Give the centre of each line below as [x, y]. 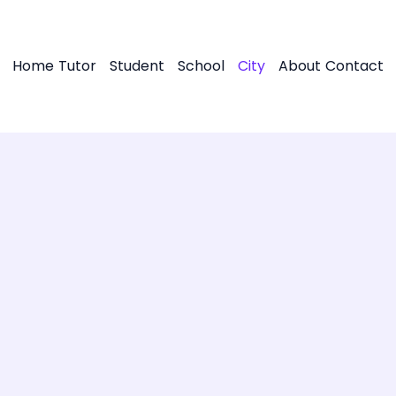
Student [137, 66]
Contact [354, 66]
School [201, 66]
